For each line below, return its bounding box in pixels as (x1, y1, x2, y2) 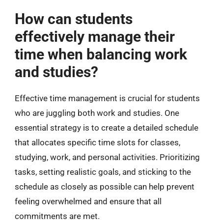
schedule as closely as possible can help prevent (15, 182, 194, 192)
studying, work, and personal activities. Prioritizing (15, 152, 200, 162)
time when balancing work (15, 46, 187, 63)
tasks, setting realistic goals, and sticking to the (15, 167, 191, 177)
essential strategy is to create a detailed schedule (15, 123, 198, 133)
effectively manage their (15, 28, 175, 45)
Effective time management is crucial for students (15, 93, 200, 103)
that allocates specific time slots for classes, (15, 137, 180, 147)
